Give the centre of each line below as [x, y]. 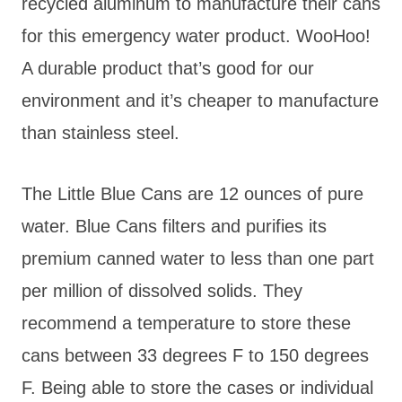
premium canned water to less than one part [198, 258]
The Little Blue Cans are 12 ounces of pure [192, 193]
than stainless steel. [100, 132]
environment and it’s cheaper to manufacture [200, 100]
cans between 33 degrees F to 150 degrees [195, 355]
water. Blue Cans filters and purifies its [174, 226]
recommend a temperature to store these [186, 323]
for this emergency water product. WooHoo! [196, 35]
